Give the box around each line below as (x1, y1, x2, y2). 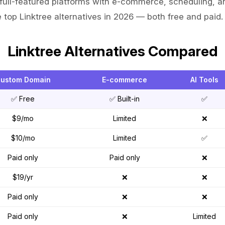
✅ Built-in (109, 94, 140, 103)
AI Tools (190, 75, 218, 84)
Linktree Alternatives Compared (7, 43, 218, 60)
